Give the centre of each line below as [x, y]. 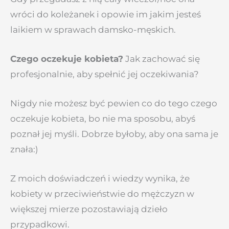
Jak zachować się [162, 59]
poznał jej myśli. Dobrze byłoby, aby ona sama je [114, 134]
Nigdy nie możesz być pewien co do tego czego [114, 104]
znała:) [24, 150]
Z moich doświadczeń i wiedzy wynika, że [100, 179]
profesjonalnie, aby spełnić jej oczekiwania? [105, 74]
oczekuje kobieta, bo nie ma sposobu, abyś [103, 119]
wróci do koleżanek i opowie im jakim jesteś [106, 14]
